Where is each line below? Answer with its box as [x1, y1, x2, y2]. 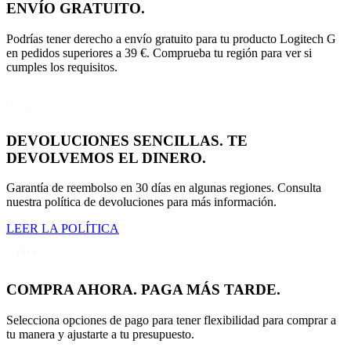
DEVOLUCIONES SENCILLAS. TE [6, 132, 248, 149]
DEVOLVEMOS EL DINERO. [6, 149, 206, 166]
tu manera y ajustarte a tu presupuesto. [6, 327, 194, 341]
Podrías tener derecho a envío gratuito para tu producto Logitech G [6, 31, 336, 45]
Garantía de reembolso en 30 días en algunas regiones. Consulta [6, 181, 321, 195]
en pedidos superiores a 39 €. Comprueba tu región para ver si [6, 45, 312, 60]
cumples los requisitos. [6, 60, 118, 74]
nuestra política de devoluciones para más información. [6, 195, 277, 209]
